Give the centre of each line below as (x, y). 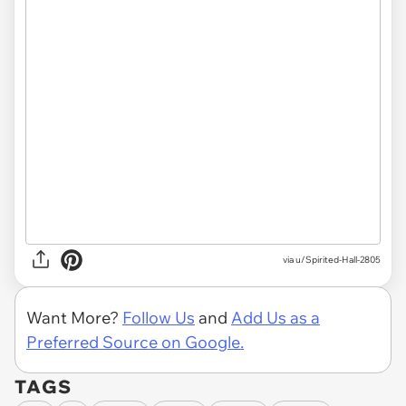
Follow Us (159, 317)
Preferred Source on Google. (135, 342)
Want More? (74, 317)
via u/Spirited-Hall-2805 (332, 260)
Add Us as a (275, 317)
